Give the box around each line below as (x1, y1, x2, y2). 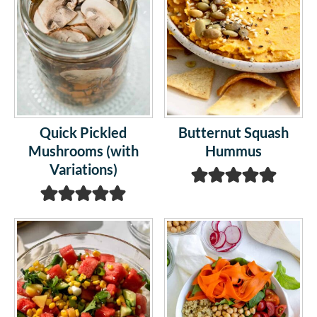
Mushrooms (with (28, 142, 139, 160)
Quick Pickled (40, 124, 127, 142)
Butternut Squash (178, 124, 289, 142)
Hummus (205, 142, 263, 160)
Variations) (49, 161, 117, 178)
